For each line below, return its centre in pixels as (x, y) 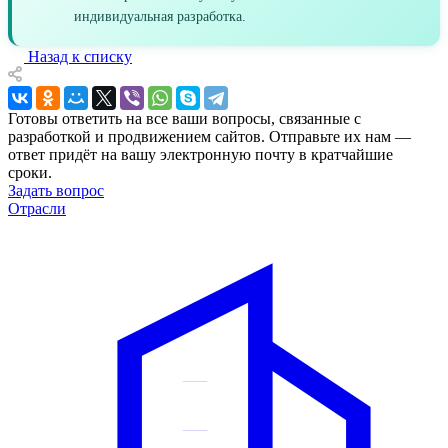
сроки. (30, 172)
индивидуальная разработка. (160, 16)
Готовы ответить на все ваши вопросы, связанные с (184, 118)
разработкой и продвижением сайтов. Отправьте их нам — (209, 136)
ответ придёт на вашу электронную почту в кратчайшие (200, 154)
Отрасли (37, 208)
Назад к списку (80, 56)
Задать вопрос (56, 190)
